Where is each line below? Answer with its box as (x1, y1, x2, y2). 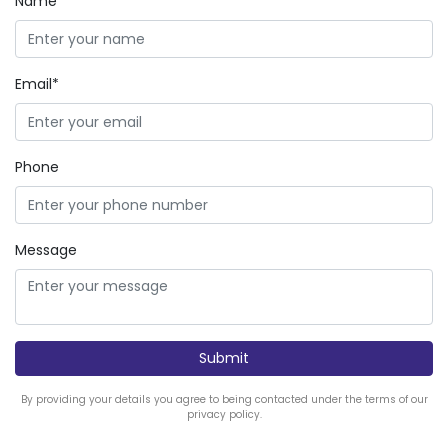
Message (15, 240, 77, 260)
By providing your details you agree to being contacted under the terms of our (20, 392, 428, 407)
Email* (15, 74, 59, 94)
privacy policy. (186, 407, 262, 422)
